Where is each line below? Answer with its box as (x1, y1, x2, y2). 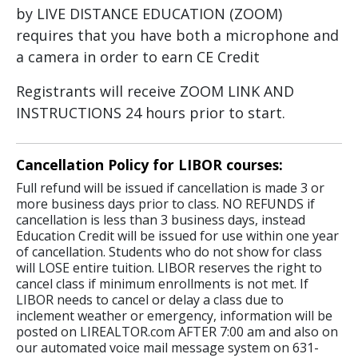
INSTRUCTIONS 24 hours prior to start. (16, 103, 285, 123)
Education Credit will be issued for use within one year (16, 227, 339, 245)
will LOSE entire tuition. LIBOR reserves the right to (16, 259, 322, 277)
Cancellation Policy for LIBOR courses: (16, 155, 283, 175)
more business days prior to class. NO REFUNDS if (16, 195, 315, 213)
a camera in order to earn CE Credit (16, 47, 260, 67)
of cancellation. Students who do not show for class (16, 243, 322, 261)
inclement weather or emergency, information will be (16, 307, 332, 325)
